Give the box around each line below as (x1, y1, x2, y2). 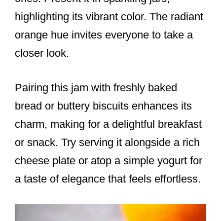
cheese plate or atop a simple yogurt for (15, 154, 202, 167)
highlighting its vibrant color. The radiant (15, 10, 203, 23)
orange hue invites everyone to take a (15, 29, 193, 41)
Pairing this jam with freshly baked (15, 81, 177, 94)
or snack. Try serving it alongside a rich (15, 136, 200, 149)
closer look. (15, 47, 69, 60)
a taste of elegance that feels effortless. (15, 173, 201, 185)
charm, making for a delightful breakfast (15, 118, 202, 131)
